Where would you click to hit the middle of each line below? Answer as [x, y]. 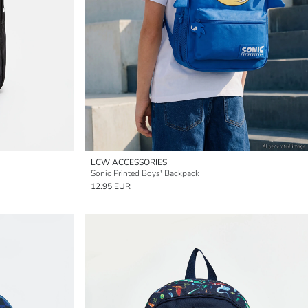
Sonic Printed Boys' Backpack [145, 173]
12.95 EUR [111, 186]
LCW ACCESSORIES [129, 162]
